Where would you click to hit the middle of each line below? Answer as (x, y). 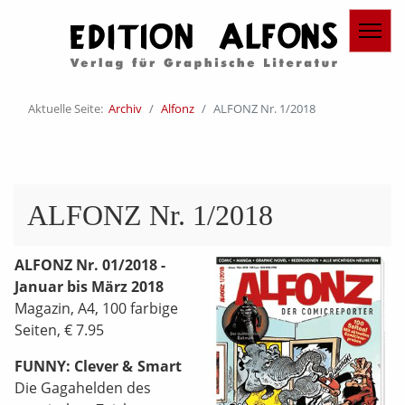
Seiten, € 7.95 (59, 330)
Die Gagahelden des (83, 387)
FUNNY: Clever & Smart (98, 366)
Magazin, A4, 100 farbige (96, 308)
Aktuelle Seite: (68, 108)
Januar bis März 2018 (89, 286)
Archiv (125, 108)
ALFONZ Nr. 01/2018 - (90, 264)
